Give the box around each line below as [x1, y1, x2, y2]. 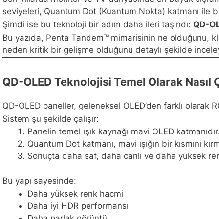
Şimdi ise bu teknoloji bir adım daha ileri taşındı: [2, 19, 193, 29]
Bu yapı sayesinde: [2, 175, 76, 186]
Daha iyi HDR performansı [27, 201, 129, 211]
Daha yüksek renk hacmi [27, 189, 123, 199]
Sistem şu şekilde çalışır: [2, 113, 99, 124]
